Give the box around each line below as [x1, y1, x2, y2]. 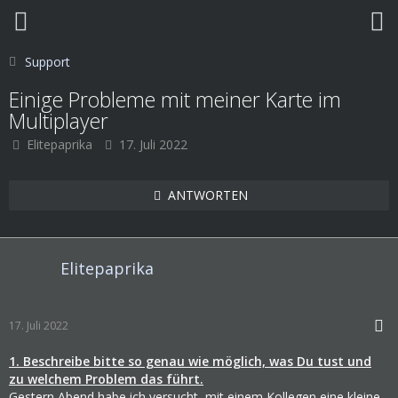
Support [25, 53, 70, 70]
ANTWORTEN [168, 187, 248, 203]
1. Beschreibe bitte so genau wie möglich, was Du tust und [9, 353, 371, 370]
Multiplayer [9, 107, 108, 135]
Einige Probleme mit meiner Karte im [9, 85, 341, 114]
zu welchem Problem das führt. [9, 370, 203, 387]
